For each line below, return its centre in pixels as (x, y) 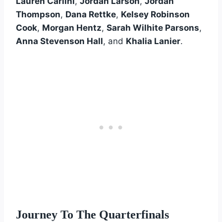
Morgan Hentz (72, 28)
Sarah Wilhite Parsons (153, 28)
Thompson (38, 14)
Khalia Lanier (153, 41)
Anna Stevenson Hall (59, 41)
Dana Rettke (91, 14)
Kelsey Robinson (155, 14)
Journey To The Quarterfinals (92, 214)
